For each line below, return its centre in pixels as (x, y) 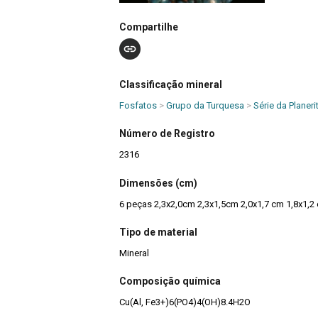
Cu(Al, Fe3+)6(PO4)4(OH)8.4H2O (185, 302)
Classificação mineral (171, 84)
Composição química (170, 281)
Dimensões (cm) (158, 183)
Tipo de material (158, 232)
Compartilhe (149, 27)
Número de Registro (167, 134)
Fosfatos (138, 105)
